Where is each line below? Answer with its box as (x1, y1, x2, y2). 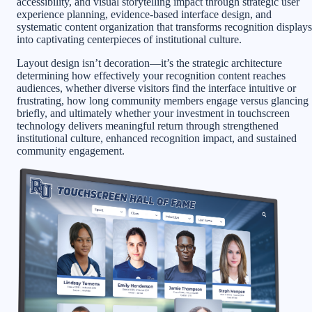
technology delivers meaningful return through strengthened (17, 119, 279, 132)
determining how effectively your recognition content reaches (17, 69, 286, 81)
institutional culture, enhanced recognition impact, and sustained (17, 132, 297, 144)
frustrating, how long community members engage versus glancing (17, 94, 309, 107)
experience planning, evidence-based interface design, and (17, 8, 272, 20)
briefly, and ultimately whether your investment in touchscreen (17, 107, 290, 119)
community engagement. (17, 144, 125, 157)
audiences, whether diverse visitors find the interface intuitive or (17, 81, 296, 94)
